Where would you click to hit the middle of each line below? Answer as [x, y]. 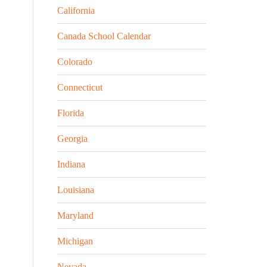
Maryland [75, 215]
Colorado [75, 62]
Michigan [75, 241]
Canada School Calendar [104, 36]
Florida [71, 113]
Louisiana [76, 190]
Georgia [72, 139]
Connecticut [80, 87]
